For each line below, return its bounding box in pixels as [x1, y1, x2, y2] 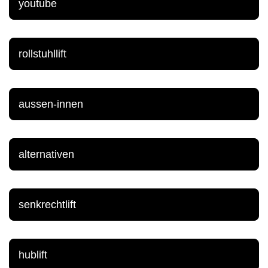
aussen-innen [19, 98, 83, 110]
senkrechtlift [19, 198, 76, 211]
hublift [19, 248, 47, 261]
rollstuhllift [19, 47, 66, 60]
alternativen [19, 148, 74, 160]
